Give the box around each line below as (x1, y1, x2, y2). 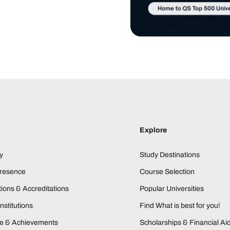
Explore (140, 126, 167, 134)
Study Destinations (140, 150, 200, 159)
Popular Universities (140, 184, 204, 193)
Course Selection (140, 167, 195, 176)
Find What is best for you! (140, 201, 221, 209)
